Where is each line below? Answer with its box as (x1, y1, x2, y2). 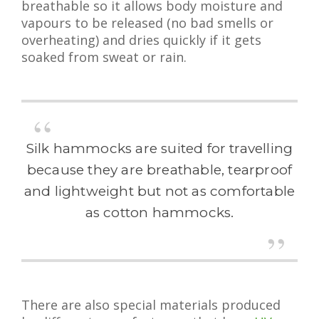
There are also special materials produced (21, 296, 281, 313)
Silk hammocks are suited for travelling (26, 140, 293, 157)
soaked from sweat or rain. (21, 48, 187, 66)
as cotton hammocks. (85, 204, 234, 221)
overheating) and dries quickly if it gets (21, 31, 261, 48)
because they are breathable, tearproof (26, 162, 293, 178)
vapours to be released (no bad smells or (21, 14, 273, 31)
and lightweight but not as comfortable (23, 183, 296, 199)
